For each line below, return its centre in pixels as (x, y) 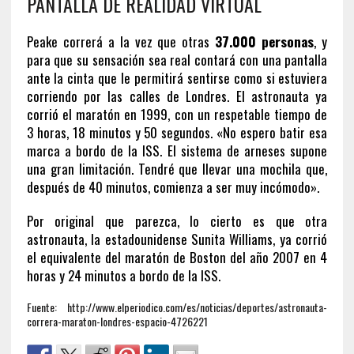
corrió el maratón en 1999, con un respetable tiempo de (177, 114)
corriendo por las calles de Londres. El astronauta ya (177, 96)
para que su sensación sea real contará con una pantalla (177, 59)
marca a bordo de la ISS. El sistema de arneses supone (177, 150)
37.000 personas (265, 41)
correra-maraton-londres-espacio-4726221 (117, 321)
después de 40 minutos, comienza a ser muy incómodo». (173, 186)
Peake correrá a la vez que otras (121, 41)
